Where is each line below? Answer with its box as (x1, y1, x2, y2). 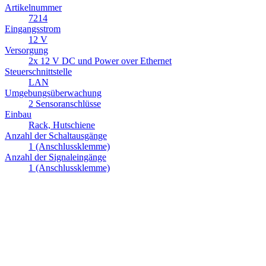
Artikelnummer (5, 2, 62, 13)
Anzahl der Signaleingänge (5, 152, 106, 163)
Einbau (5, 109, 31, 120)
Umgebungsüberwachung (5, 88, 102, 99)
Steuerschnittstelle (5, 66, 72, 77)
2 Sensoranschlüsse (28, 99, 101, 109)
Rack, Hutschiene (28, 120, 95, 131)
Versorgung (5, 45, 48, 56)
